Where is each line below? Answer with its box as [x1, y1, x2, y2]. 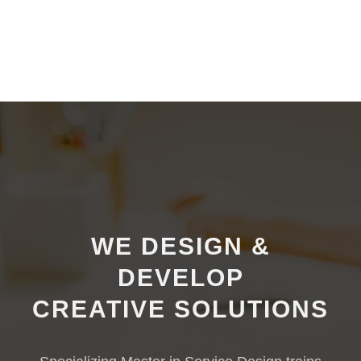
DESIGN [140, 233, 243, 259]
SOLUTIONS [174, 296, 329, 322]
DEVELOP [117, 264, 244, 291]
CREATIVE [32, 296, 174, 322]
